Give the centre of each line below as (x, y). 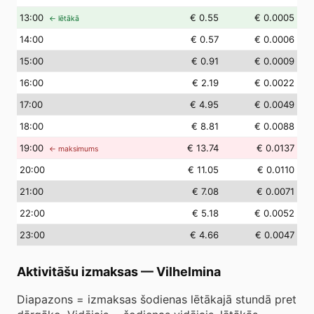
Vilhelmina (189, 272)
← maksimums (74, 149)
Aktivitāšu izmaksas (77, 272)
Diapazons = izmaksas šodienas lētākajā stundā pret (157, 299)
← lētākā (64, 19)
